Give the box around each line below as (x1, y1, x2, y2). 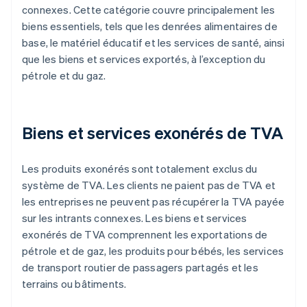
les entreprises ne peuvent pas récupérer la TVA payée (22, 195, 285, 209)
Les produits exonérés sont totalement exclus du (22, 162, 258, 176)
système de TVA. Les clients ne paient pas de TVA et (22, 178, 276, 193)
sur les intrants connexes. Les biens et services (22, 211, 247, 225)
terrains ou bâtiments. (22, 277, 127, 291)
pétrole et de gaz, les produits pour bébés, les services (22, 244, 284, 258)
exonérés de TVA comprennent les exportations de (22, 228, 268, 242)
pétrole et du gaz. (22, 69, 106, 83)
